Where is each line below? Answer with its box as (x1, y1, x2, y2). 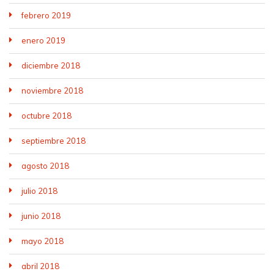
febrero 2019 (21, 10, 71, 20)
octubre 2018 (21, 110, 72, 120)
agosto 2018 (21, 160, 69, 171)
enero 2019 (21, 35, 65, 45)
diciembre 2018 (21, 60, 80, 70)
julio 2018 (21, 185, 57, 196)
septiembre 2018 (21, 135, 86, 146)
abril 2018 (21, 261, 59, 271)
